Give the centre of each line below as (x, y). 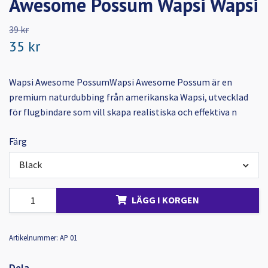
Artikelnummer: (33, 237)
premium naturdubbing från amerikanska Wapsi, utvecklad (129, 97)
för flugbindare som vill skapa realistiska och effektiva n (123, 112)
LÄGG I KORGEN (165, 200)
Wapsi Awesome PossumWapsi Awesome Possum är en (121, 82)
